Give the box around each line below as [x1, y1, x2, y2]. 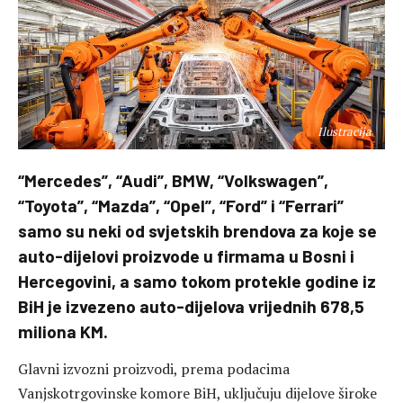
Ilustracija [318, 123, 372, 139]
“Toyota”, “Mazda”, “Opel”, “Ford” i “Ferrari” [18, 195, 344, 216]
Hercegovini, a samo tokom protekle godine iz [18, 271, 376, 291]
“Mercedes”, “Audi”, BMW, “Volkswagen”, [18, 170, 328, 191]
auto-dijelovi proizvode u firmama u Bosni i [18, 246, 354, 266]
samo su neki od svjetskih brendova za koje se [18, 220, 377, 241]
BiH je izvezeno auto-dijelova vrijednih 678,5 [18, 296, 364, 317]
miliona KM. [18, 321, 108, 342]
